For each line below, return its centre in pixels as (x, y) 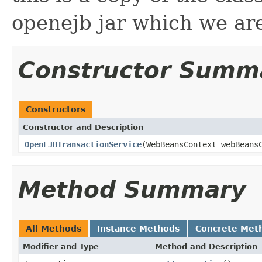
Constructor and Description (83, 127)
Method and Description (206, 246)
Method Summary (132, 189)
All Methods (54, 228)
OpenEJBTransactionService (83, 144)
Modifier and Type (61, 246)
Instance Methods (138, 228)
